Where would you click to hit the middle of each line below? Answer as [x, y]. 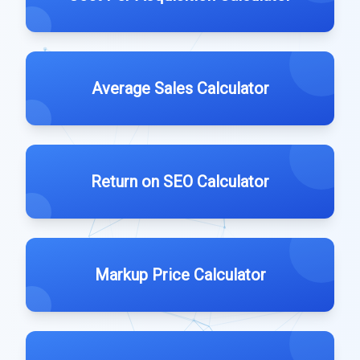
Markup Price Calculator [180, 275]
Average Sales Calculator [180, 88]
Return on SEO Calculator [180, 182]
